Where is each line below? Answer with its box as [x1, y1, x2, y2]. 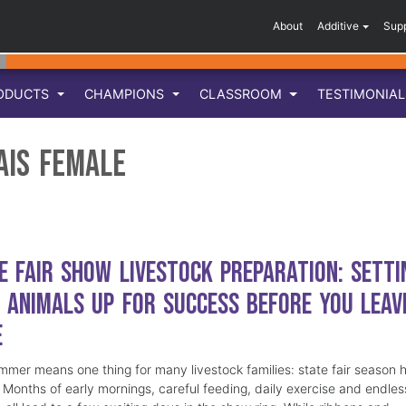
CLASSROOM [199, 85, 286, 101]
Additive [317, 19, 360, 34]
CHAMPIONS [84, 85, 169, 101]
